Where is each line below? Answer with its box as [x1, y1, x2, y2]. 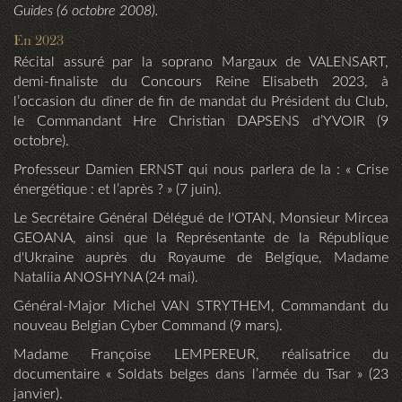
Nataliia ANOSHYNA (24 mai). [13, 270, 198, 285]
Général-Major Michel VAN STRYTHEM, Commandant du [13, 299, 389, 314]
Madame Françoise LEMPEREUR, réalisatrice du [13, 347, 389, 363]
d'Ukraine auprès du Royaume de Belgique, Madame [13, 250, 389, 266]
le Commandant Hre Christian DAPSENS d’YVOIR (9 [13, 114, 389, 129]
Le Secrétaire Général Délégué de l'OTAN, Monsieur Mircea [13, 211, 389, 226]
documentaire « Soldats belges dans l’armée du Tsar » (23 [13, 367, 389, 382]
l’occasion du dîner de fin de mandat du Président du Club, [13, 94, 389, 109]
